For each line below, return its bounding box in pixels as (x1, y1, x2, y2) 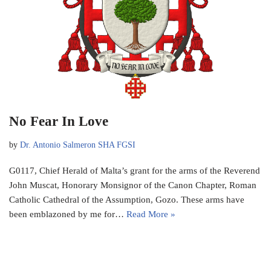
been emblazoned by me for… (9, 209, 126, 220)
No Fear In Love (9, 114, 108, 129)
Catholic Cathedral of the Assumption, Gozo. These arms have (9, 195, 244, 205)
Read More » (126, 209, 175, 220)
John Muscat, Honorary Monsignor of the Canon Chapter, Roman (9, 180, 256, 191)
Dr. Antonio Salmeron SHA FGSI (20, 140, 135, 150)
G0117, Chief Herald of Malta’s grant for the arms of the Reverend (9, 166, 260, 176)
